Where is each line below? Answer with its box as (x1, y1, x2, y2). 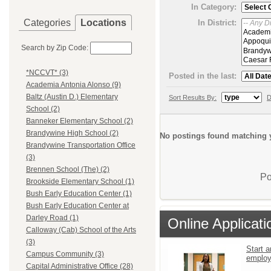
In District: (198, 18, 237, 27)
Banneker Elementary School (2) (26, 117, 133, 126)
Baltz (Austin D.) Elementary (26, 93, 118, 102)
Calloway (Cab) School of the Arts (26, 226, 136, 235)
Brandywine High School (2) (26, 129, 119, 138)
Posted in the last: (169, 71, 237, 80)
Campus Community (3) (26, 250, 104, 259)
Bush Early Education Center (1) (26, 189, 132, 198)
